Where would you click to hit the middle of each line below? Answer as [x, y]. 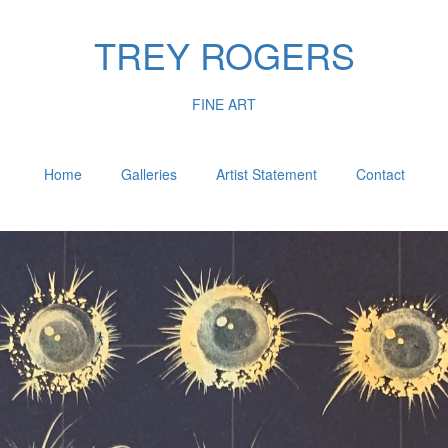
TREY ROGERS [224, 54]
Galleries [148, 174]
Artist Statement [266, 174]
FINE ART [224, 103]
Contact [380, 174]
